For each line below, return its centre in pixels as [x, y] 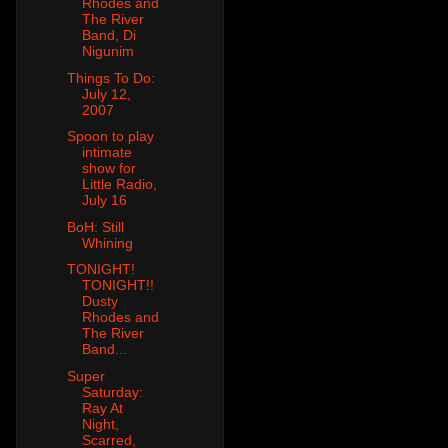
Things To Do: [110, 77]
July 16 [104, 200]
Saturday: [112, 391]
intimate [106, 152]
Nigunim [107, 51]
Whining [107, 242]
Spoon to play [110, 136]
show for [108, 168]
